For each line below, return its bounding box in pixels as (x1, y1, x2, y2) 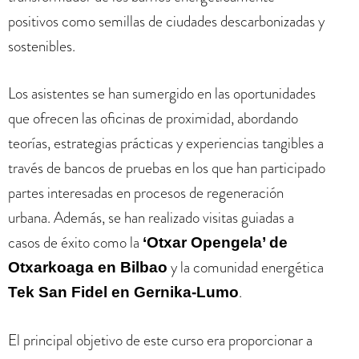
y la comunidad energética (167, 256, 324, 278)
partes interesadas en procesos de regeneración (8, 182, 284, 204)
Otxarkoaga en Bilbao (8, 259, 167, 276)
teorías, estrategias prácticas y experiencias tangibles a (8, 132, 324, 154)
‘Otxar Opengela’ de (143, 234, 288, 251)
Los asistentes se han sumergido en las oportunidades (8, 83, 316, 104)
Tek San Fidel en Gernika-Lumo (8, 284, 239, 301)
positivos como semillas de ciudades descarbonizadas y (8, 10, 325, 32)
